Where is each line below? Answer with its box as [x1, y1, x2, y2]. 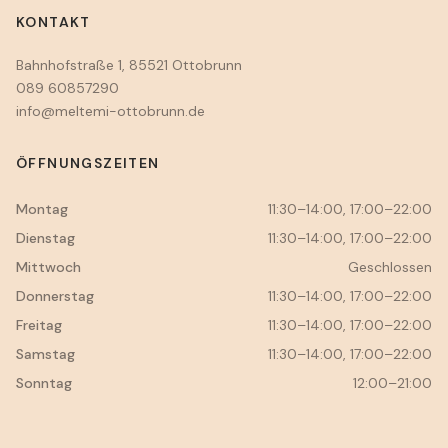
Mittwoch [16, 257, 81, 276]
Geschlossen [348, 257, 432, 276]
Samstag [16, 344, 75, 363]
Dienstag [16, 228, 75, 247]
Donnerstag [16, 286, 94, 305]
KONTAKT [16, 12, 91, 31]
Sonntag [16, 373, 72, 392]
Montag [16, 199, 68, 218]
